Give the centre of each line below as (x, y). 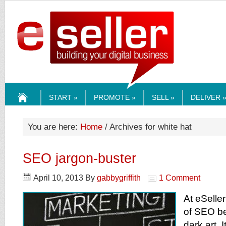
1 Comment (180, 178)
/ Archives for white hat (147, 127)
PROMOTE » (115, 97)
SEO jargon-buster (79, 158)
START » (63, 97)
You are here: (54, 127)
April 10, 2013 (58, 178)
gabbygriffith (119, 178)
